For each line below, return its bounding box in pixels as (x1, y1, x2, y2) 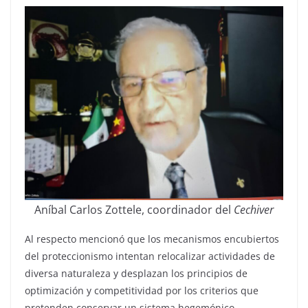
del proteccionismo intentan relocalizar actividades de (25, 250, 275, 263)
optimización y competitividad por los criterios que (25, 284, 258, 297)
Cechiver (234, 202, 274, 217)
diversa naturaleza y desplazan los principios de (25, 267, 247, 280)
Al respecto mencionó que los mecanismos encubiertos (25, 232, 279, 245)
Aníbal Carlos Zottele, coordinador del (34, 202, 234, 217)
